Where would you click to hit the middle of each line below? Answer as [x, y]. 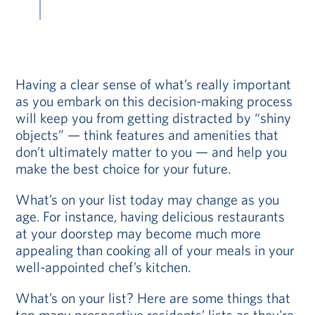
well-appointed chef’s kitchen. [103, 267]
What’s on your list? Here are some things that [153, 298]
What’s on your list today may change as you [148, 199]
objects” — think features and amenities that [147, 135]
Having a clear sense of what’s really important [154, 84]
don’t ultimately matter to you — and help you [152, 152]
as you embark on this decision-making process [154, 101]
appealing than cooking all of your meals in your [155, 250]
